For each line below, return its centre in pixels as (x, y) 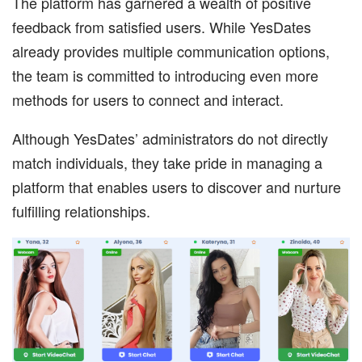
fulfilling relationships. (81, 210)
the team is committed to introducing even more (165, 75)
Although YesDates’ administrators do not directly (170, 138)
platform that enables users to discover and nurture (177, 186)
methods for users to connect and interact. (148, 99)
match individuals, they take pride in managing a (167, 162)
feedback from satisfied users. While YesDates (162, 26)
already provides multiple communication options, (171, 51)
